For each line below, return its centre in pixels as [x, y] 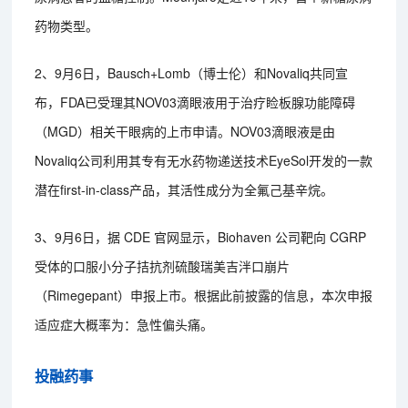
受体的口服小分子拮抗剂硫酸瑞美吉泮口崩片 [163, 265]
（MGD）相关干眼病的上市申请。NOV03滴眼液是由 [185, 131]
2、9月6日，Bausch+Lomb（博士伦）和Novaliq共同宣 [192, 72]
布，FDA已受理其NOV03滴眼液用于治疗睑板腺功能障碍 [195, 102]
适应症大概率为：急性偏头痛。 [124, 324]
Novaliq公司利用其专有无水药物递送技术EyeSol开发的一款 [204, 160]
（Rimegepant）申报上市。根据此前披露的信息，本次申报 [204, 295]
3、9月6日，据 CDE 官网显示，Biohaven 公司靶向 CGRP [201, 236]
